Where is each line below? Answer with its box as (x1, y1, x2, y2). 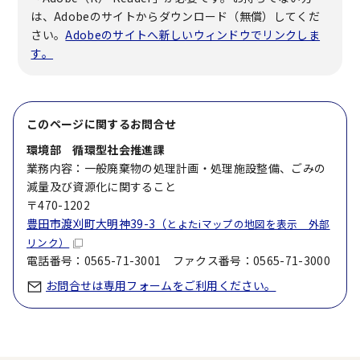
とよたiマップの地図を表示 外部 (166, 216, 330, 231)
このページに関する (27, 116, 130, 132)
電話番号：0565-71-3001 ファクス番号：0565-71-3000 (27, 252, 330, 268)
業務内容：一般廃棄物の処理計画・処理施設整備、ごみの (27, 160, 326, 176)
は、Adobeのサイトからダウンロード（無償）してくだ (31, 8, 321, 24)
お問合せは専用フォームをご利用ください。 (46, 277, 276, 293)
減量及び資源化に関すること (27, 178, 177, 194)
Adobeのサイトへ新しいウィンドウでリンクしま (65, 27, 321, 43)
